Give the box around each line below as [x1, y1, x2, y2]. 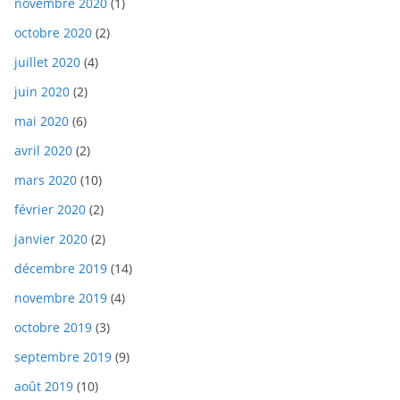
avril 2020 [14, 141, 72, 159]
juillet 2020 [14, 53, 80, 71]
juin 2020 [14, 82, 70, 100]
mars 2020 [14, 171, 77, 188]
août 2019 [14, 377, 73, 395]
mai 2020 [14, 112, 69, 129]
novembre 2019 [14, 288, 107, 306]
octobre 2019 [14, 318, 92, 336]
